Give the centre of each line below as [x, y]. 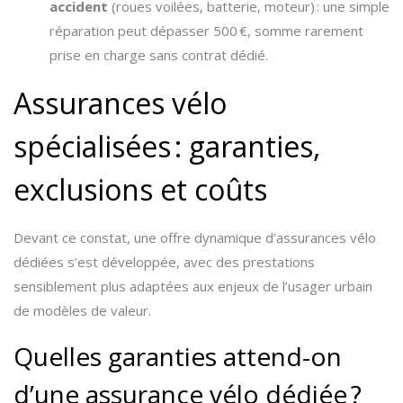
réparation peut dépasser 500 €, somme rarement [206, 31]
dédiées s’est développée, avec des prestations [164, 262]
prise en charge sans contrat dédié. [159, 55]
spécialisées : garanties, [167, 146]
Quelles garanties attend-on [178, 356]
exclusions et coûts [140, 189]
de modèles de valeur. [82, 310]
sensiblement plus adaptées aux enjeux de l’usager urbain [193, 286]
